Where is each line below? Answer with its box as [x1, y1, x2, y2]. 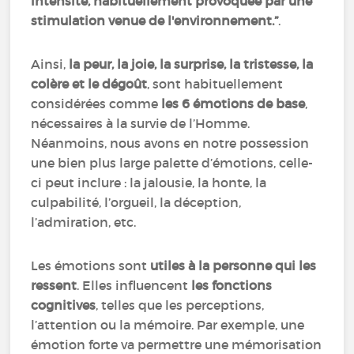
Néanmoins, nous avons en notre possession [31, 135, 310, 151]
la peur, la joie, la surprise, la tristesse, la [69, 56, 314, 72]
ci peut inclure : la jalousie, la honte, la [31, 175, 267, 190]
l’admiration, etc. [31, 214, 140, 230]
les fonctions [191, 277, 273, 293]
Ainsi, [31, 56, 70, 72]
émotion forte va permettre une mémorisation [31, 337, 322, 352]
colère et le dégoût [31, 76, 148, 92]
